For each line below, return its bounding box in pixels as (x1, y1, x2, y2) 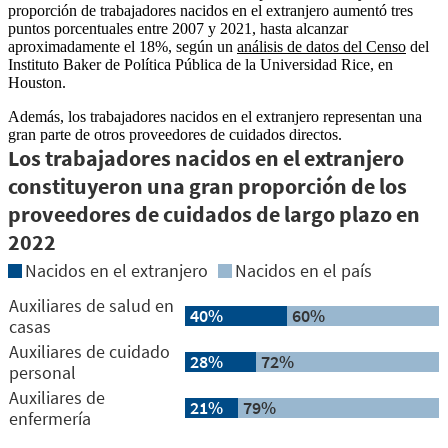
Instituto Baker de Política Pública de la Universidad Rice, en (8, 56, 393, 74)
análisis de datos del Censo (237, 38, 406, 56)
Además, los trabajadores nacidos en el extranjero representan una (8, 108, 422, 126)
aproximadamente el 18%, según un (8, 38, 237, 56)
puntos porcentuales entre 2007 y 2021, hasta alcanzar (8, 20, 348, 38)
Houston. (8, 74, 66, 92)
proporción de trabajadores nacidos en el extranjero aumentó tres (8, 2, 413, 20)
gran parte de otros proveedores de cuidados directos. (8, 126, 342, 144)
